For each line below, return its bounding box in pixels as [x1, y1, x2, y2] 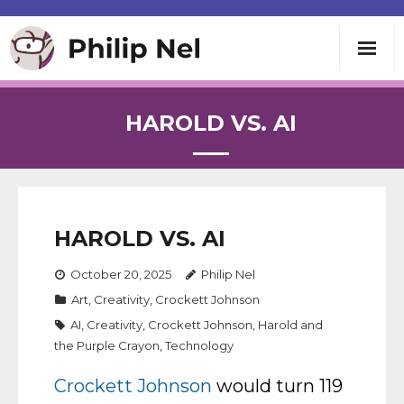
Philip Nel [201, 267, 255, 281]
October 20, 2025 [70, 267, 171, 281]
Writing [36, 95, 99, 116]
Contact [36, 300, 102, 322]
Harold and [258, 317, 323, 332]
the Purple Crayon [54, 338, 160, 353]
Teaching [36, 146, 109, 168]
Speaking [36, 197, 110, 219]
